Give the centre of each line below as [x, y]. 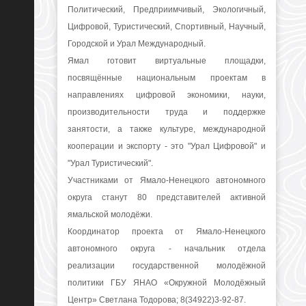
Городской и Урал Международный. [137, 44]
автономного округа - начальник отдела [167, 249]
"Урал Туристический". [110, 163]
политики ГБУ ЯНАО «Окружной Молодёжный [167, 283]
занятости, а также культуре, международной [167, 129]
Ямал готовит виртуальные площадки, [167, 61]
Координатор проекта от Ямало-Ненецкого [167, 232]
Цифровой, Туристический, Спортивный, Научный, [167, 27]
